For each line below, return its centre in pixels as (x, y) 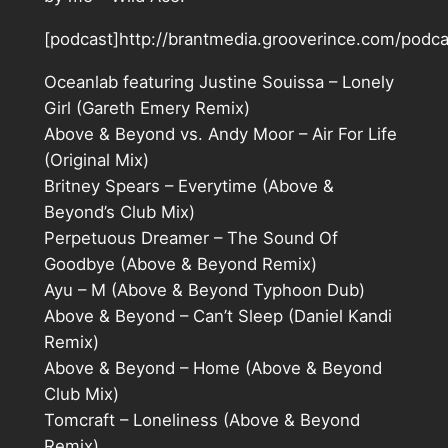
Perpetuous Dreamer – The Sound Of (190, 237)
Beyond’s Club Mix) (119, 211)
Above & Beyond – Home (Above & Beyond (212, 367)
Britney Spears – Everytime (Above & (188, 185)
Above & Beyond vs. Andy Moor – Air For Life (220, 133)
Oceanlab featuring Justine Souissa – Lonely (218, 81)
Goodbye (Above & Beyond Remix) (180, 263)
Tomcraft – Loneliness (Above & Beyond (201, 419)
